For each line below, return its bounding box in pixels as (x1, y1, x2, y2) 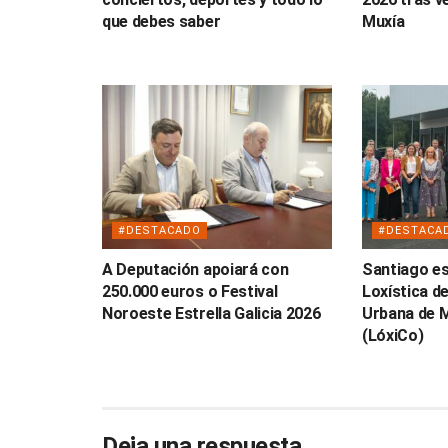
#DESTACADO (118, 224, 201, 238)
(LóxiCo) (361, 326, 424, 346)
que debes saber (102, 11, 221, 31)
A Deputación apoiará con (102, 260, 289, 280)
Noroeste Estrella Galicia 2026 (102, 304, 321, 324)
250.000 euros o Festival (102, 282, 278, 302)
